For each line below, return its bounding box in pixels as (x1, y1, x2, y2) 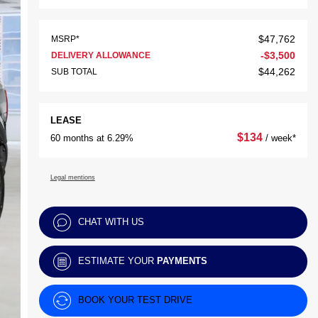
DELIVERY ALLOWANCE (50, 50, 150, 60)
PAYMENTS (156, 255, 207, 266)
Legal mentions (50, 174, 95, 181)
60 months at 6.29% (50, 133, 133, 143)
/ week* (265, 133, 296, 143)
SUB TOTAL (50, 67, 97, 77)
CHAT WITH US (77, 216, 144, 227)
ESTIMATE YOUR (77, 255, 157, 266)
